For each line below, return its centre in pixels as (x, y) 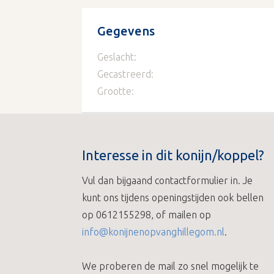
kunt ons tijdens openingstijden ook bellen (173, 198)
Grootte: (116, 91)
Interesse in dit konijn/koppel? (173, 155)
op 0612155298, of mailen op (147, 215)
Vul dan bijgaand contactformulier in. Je (168, 180)
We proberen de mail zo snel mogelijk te (171, 266)
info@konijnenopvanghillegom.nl (154, 232)
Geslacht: (117, 57)
